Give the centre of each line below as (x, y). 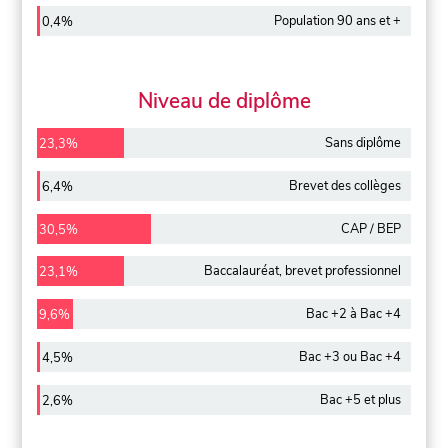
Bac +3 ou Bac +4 (349, 357)
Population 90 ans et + (337, 21)
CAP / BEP (370, 228)
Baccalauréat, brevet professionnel (302, 271)
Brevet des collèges (344, 185)
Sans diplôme (362, 143)
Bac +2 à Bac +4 (353, 314)
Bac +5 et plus (360, 399)
